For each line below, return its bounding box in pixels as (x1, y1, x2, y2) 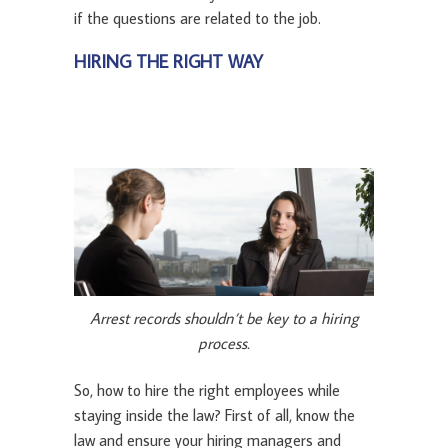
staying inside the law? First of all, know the (74, 405, 355, 426)
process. (198, 333, 250, 354)
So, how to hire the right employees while (74, 380, 340, 401)
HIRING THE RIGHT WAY (74, 49, 263, 73)
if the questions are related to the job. (74, 7, 321, 28)
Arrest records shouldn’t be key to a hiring (89, 308, 359, 329)
